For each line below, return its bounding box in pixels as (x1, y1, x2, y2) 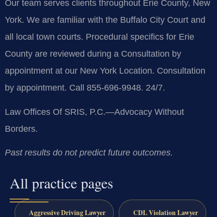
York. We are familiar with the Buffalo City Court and (5, 15, 205, 25)
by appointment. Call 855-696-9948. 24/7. (5, 83, 165, 93)
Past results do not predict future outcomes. (5, 147, 173, 157)
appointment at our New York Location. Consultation (5, 66, 205, 76)
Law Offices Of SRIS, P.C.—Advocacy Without (5, 107, 184, 117)
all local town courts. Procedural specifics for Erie (5, 32, 194, 42)
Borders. (5, 124, 38, 134)
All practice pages (10, 173, 113, 193)
